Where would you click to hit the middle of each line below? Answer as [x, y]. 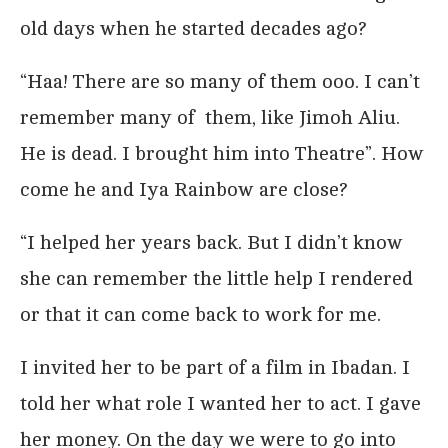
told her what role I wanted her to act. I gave [220, 403]
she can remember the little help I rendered [216, 278]
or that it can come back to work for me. [200, 314]
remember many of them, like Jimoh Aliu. [210, 117]
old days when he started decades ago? [193, 28]
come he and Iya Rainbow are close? [184, 189]
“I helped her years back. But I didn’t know [211, 242]
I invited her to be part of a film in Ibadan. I [215, 367]
